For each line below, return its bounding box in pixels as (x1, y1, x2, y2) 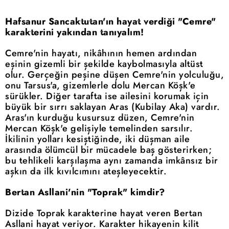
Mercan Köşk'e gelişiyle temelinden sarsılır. (5, 121, 193, 135)
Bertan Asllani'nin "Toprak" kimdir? (5, 185, 165, 199)
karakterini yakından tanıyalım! (5, 25, 144, 39)
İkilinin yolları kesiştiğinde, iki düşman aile (5, 132, 190, 146)
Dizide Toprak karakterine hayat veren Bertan (5, 206, 202, 220)
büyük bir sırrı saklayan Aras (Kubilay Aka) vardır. (5, 100, 220, 113)
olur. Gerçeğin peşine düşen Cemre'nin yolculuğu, (5, 67, 224, 81)
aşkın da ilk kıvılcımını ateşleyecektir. (5, 164, 167, 178)
